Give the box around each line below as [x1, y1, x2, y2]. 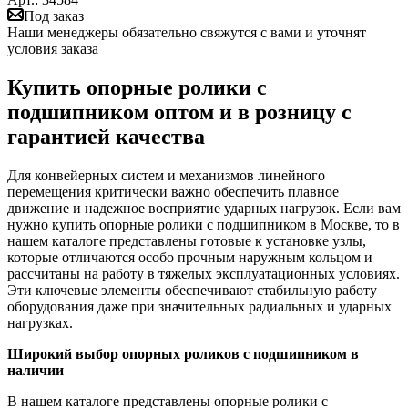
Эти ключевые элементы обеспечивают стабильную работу [7, 281, 377, 298]
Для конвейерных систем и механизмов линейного [7, 167, 325, 183]
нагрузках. [7, 314, 73, 331]
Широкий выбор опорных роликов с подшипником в [7, 345, 359, 362]
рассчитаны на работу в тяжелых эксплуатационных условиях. [7, 265, 400, 281]
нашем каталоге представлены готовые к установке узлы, [7, 232, 366, 249]
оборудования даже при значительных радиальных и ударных [7, 298, 392, 314]
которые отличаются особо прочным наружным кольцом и [7, 249, 372, 265]
